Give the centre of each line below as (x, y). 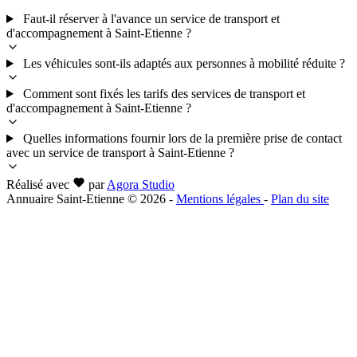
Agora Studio (141, 185)
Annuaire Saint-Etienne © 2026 (86, 199)
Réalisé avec (38, 185)
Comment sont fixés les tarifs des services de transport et (164, 94)
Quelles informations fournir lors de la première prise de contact (182, 139)
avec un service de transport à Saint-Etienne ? (120, 153)
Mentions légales (220, 199)
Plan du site (300, 199)
